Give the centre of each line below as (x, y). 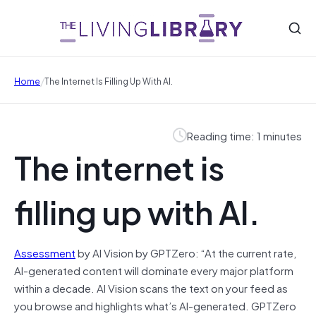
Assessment (45, 252)
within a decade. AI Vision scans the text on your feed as (151, 287)
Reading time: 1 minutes (244, 135)
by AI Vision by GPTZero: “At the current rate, (186, 252)
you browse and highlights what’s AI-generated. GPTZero (155, 305)
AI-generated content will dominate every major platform (154, 270)
